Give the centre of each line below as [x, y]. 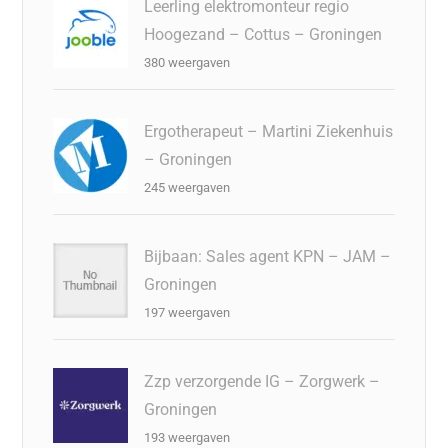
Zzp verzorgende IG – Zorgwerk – [262, 381]
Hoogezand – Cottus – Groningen [263, 34]
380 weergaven [187, 62]
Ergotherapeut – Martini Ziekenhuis [269, 131]
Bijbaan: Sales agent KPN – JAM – [268, 256]
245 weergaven [187, 187]
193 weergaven [187, 437]
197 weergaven [187, 312]
